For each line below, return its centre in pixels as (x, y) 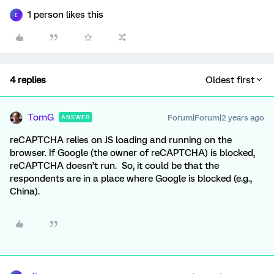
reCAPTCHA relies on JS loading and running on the (121, 140)
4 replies (28, 80)
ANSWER (76, 117)
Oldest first (230, 80)
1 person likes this (65, 15)
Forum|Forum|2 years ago (216, 118)
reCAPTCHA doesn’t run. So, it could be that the (114, 166)
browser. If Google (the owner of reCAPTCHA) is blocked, (132, 153)
